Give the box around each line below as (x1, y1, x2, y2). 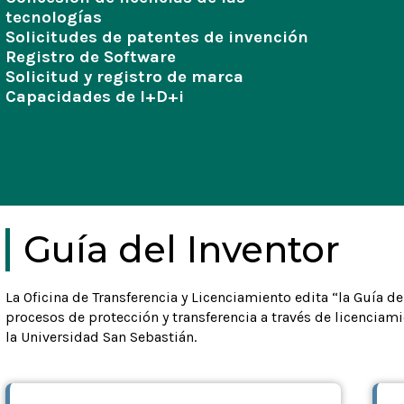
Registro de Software (5, 47, 176, 67)
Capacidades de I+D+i (5, 87, 184, 106)
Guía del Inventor (23, 227, 340, 271)
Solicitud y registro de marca (5, 67, 243, 87)
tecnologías (5, 7, 102, 27)
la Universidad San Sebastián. (5, 328, 197, 345)
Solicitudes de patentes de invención (5, 27, 308, 47)
